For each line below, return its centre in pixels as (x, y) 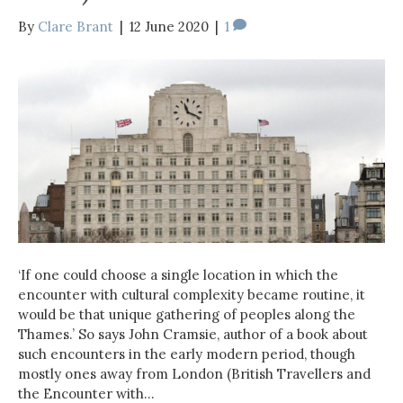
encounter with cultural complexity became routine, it (192, 295)
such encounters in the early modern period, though (187, 354)
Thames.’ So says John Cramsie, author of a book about (193, 334)
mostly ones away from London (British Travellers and (194, 374)
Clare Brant (76, 27)
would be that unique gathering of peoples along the (187, 314)
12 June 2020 (169, 27)
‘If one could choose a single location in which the (178, 275)
